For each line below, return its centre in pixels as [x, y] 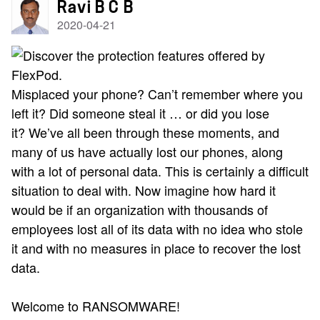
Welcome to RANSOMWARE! [96, 306]
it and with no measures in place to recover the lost [156, 248]
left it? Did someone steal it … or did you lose [140, 113]
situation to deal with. [73, 190]
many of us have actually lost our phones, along [147, 151]
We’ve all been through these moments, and [154, 132]
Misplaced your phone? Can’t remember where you [157, 94]
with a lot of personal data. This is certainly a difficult [160, 171]
